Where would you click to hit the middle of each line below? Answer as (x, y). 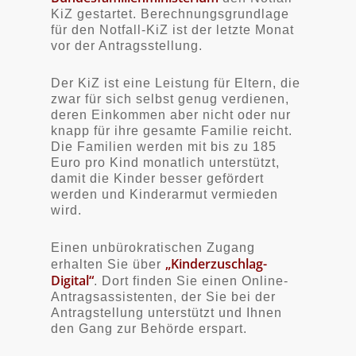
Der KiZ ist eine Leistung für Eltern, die (176, 83)
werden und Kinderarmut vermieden (164, 194)
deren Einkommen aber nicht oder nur (171, 115)
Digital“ (72, 281)
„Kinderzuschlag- (216, 264)
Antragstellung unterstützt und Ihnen (166, 313)
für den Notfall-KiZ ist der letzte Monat (172, 30)
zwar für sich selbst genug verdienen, (170, 99)
